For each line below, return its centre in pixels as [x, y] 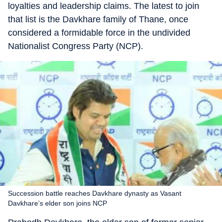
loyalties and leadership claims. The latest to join [104, 6]
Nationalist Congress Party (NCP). [76, 46]
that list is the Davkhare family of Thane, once [98, 19]
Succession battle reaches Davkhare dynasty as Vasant [95, 193]
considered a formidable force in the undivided [99, 33]
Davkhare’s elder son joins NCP [57, 203]
